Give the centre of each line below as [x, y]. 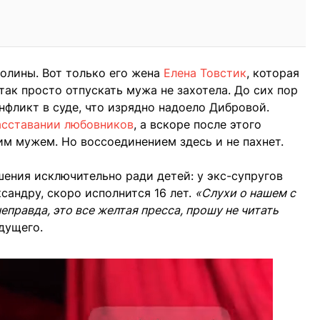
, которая [273, 73]
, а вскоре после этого [197, 125]
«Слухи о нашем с [245, 193]
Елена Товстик [205, 73]
